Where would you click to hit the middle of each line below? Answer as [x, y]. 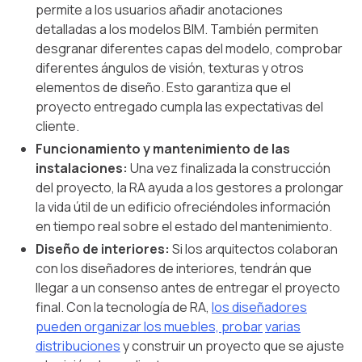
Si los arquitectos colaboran [254, 248]
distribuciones [78, 345]
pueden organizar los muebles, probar [149, 326]
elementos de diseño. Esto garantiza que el [163, 87]
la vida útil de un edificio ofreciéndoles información [183, 206]
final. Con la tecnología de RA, [124, 307]
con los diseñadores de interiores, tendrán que [174, 268]
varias [283, 326]
